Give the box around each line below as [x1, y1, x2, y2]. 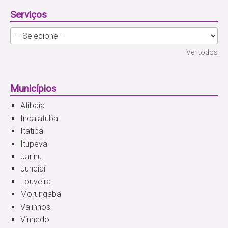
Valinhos [20, 202, 50, 212]
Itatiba [20, 126, 43, 136]
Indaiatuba [20, 113, 58, 124]
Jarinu [20, 151, 42, 161]
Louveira [20, 177, 51, 187]
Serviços [10, 9, 47, 21]
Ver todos [186, 48, 218, 56]
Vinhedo [20, 214, 49, 224]
